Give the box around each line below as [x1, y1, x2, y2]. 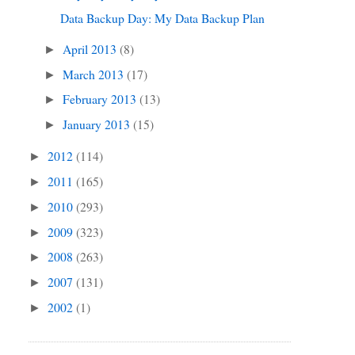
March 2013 [63, 65, 128, 82]
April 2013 [63, 40, 120, 57]
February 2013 [63, 90, 140, 108]
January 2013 [63, 116, 134, 133]
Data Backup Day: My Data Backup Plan [59, 10, 265, 27]
